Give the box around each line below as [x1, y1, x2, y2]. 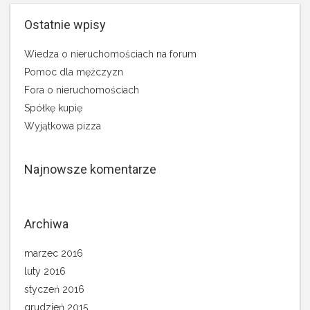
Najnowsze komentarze [24, 162, 156, 176]
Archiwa [24, 217, 69, 231]
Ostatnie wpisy [24, 17, 106, 32]
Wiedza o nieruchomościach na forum [24, 48, 197, 60]
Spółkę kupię [24, 102, 82, 113]
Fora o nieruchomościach [24, 84, 139, 95]
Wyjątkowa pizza [24, 120, 101, 131]
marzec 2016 [24, 248, 83, 259]
